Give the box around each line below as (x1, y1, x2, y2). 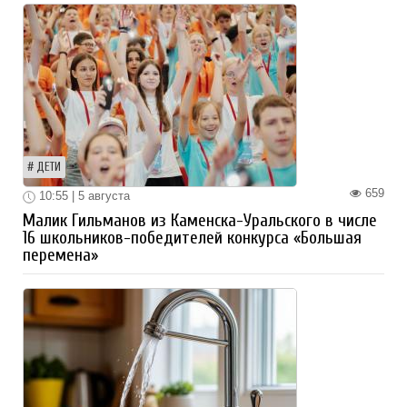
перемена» (23, 244, 98, 265)
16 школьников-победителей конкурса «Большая (23, 227, 362, 248)
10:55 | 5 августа (35, 189, 130, 203)
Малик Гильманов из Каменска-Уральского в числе (23, 210, 377, 231)
